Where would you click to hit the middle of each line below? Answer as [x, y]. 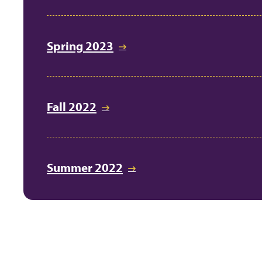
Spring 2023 [80, 46]
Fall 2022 [72, 107]
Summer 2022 [85, 168]
